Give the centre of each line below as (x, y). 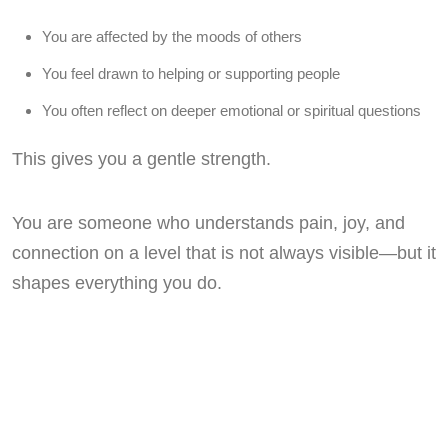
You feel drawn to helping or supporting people (191, 74)
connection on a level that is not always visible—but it (224, 253)
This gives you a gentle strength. (141, 159)
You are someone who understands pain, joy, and (208, 223)
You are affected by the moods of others (172, 37)
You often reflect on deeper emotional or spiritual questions (231, 111)
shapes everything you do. (117, 283)
